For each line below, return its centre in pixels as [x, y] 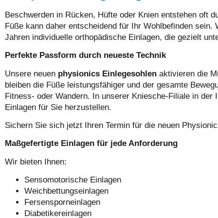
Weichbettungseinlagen [66, 191]
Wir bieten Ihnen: [36, 162]
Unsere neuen [31, 73]
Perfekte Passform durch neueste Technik [85, 55]
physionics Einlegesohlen [107, 73]
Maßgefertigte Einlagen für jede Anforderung [91, 144]
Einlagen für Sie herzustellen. [58, 107]
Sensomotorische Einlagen [73, 180]
